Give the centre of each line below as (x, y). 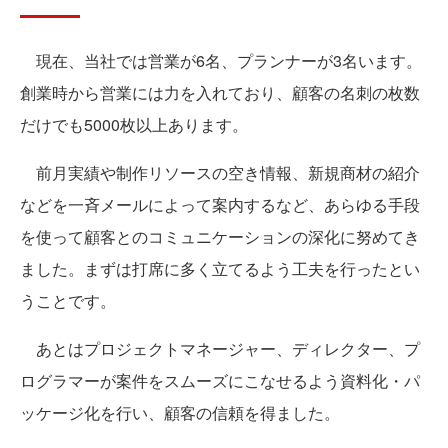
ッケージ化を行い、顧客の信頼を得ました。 (180, 413)
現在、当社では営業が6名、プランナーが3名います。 (221, 61)
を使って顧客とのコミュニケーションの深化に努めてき (220, 237)
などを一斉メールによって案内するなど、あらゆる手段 (220, 205)
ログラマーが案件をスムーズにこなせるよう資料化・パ (220, 381)
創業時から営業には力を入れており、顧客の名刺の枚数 (220, 93)
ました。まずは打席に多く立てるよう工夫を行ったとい (220, 269)
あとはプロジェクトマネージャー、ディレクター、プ (220, 349)
